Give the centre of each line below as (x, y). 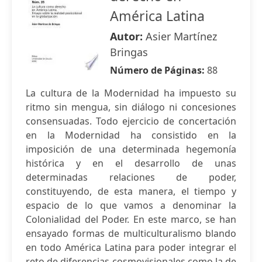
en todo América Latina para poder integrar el (131, 247)
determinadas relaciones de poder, (131, 177)
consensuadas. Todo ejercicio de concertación (131, 121)
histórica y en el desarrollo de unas (131, 163)
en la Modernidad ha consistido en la (131, 135)
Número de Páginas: (158, 70)
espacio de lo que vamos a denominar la (131, 205)
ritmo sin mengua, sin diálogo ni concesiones (131, 107)
